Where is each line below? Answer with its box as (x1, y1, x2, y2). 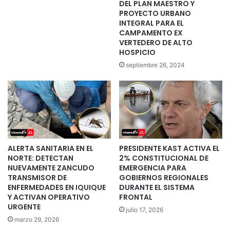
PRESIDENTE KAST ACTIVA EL (119, 143, 220, 154)
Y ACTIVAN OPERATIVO (8, 192, 90, 203)
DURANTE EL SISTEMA (119, 182, 195, 193)
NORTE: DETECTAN (8, 153, 73, 164)
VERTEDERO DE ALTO (119, 37, 193, 48)
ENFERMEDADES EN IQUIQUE (8, 182, 106, 193)
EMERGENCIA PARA (119, 163, 186, 174)
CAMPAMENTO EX (119, 27, 183, 38)
